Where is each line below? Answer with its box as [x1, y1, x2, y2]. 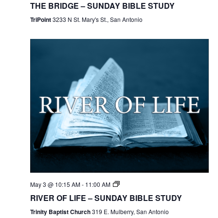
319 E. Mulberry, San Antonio [91, 207, 169, 216]
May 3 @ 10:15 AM [30, 180, 80, 188]
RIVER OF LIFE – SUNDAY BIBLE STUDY [30, 192, 182, 203]
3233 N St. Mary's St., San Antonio [52, 15, 143, 23]
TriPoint [30, 15, 53, 24]
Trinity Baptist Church [30, 207, 92, 216]
